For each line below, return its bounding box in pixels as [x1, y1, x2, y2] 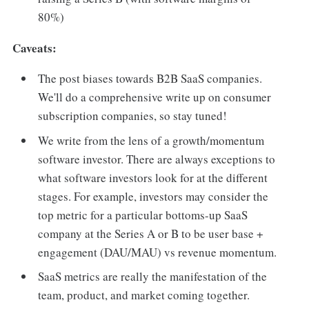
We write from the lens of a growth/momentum [38, 132, 265, 148]
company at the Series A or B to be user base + [38, 225, 264, 241]
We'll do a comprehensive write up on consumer [38, 89, 272, 106]
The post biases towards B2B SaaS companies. [38, 70, 263, 87]
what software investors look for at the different [38, 169, 268, 186]
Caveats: [12, 39, 57, 57]
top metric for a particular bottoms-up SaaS [38, 206, 248, 223]
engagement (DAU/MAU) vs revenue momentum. [38, 243, 277, 260]
